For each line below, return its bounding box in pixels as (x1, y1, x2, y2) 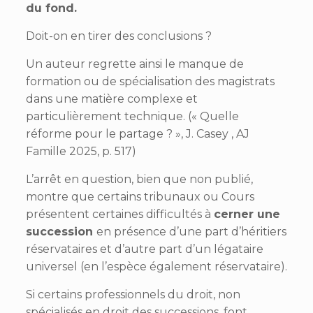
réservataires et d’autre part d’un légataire (25, 242, 263, 256)
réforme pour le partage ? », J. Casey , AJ (25, 127, 249, 140)
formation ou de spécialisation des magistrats (25, 75, 275, 88)
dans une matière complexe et (25, 92, 198, 105)
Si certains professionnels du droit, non (25, 288, 240, 301)
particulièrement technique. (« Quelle (25, 110, 239, 123)
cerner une (213, 208, 280, 221)
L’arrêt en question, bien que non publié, (25, 173, 253, 186)
